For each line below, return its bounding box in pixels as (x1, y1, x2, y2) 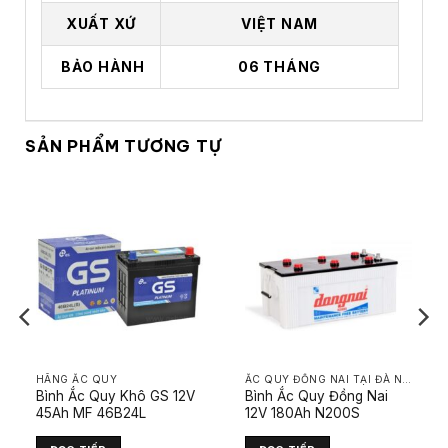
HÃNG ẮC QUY (35, 373, 118, 386)
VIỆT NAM (241, 15, 318, 33)
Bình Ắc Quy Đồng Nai (244, 387, 388, 404)
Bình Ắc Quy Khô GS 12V (35, 387, 195, 404)
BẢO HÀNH (57, 58, 145, 76)
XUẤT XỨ (65, 15, 137, 33)
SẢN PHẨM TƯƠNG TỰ (25, 136, 222, 157)
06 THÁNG (238, 58, 321, 76)
